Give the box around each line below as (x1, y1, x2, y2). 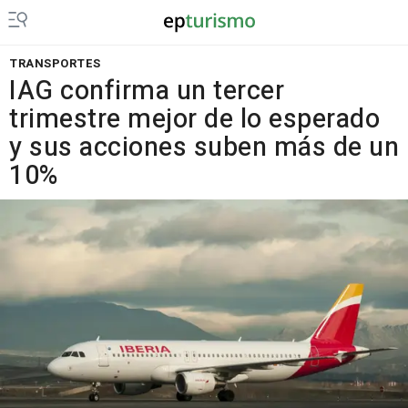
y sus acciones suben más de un (9, 128, 399, 167)
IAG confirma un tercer (9, 72, 284, 110)
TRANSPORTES (9, 55, 101, 72)
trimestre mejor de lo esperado (9, 100, 380, 138)
